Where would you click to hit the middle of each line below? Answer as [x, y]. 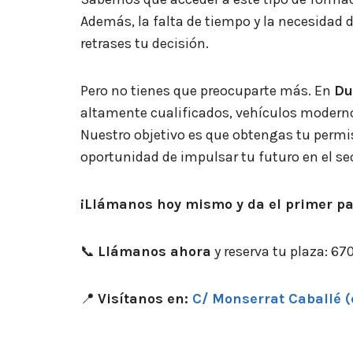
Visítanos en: [145, 298]
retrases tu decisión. [146, 43]
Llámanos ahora [154, 251]
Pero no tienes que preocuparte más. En [207, 90]
